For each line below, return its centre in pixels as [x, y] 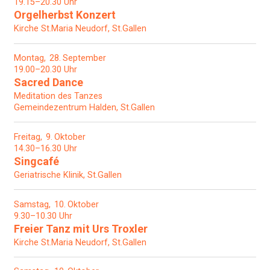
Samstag [31, 204]
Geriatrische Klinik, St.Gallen [68, 175]
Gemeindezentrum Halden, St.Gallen [84, 107]
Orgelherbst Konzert [65, 15]
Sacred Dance [49, 82]
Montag [29, 58]
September [84, 58]
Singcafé [36, 161]
